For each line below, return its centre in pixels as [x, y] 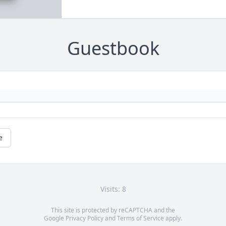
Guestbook [113, 48]
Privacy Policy [84, 218]
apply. [173, 218]
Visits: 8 [113, 189]
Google [55, 218]
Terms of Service [140, 218]
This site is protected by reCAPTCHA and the [113, 210]
